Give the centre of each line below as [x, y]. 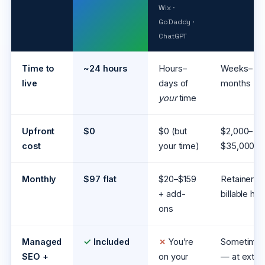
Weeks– [237, 69]
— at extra [242, 257]
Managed [42, 242]
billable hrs [242, 194]
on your [174, 257]
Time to [38, 69]
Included [110, 242]
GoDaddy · [177, 22]
